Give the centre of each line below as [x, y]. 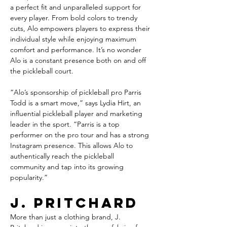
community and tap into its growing [68, 167]
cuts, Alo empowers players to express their [81, 28]
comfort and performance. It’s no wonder [77, 50]
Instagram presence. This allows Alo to [72, 145]
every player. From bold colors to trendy [75, 18]
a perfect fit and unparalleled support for [77, 7]
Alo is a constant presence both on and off [79, 60]
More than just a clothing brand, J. [66, 217]
